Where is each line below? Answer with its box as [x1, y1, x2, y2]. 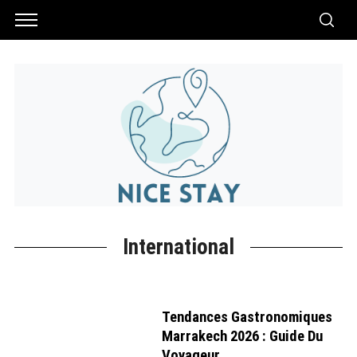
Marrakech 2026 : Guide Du [161, 327, 323, 345]
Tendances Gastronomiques [161, 308, 332, 326]
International [123, 233, 234, 260]
